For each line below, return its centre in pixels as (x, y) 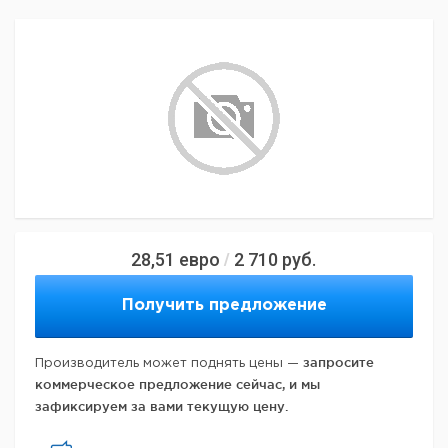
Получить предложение (224, 305)
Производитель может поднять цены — (169, 363)
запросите (338, 362)
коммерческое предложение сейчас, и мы (177, 384)
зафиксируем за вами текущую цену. (161, 406)
